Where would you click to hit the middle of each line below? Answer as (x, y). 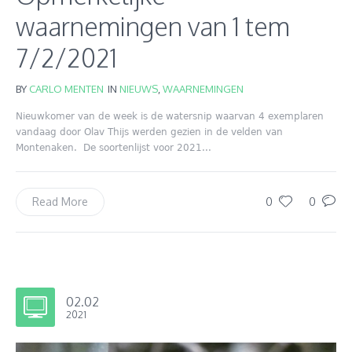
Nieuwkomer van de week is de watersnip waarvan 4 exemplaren (170, 116)
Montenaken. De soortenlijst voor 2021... (114, 147)
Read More (60, 201)
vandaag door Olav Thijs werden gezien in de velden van (149, 132)
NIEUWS (139, 88)
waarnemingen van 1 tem (153, 26)
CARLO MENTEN (66, 88)
